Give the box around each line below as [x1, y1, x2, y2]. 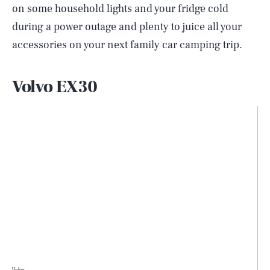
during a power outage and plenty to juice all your [12, 20, 242, 34]
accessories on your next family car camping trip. [12, 38, 242, 52]
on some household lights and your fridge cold [12, 2, 228, 16]
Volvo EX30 [12, 76, 98, 98]
